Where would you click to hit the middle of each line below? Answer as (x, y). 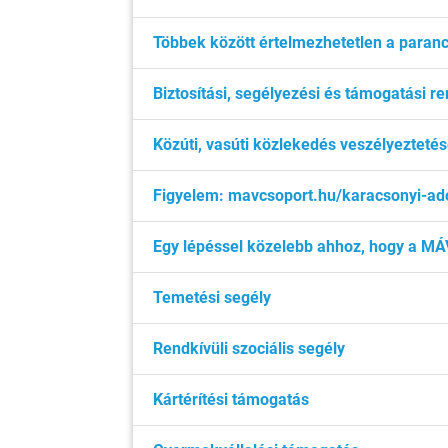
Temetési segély (212, 297)
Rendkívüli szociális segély (249, 348)
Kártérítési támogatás (231, 399)
